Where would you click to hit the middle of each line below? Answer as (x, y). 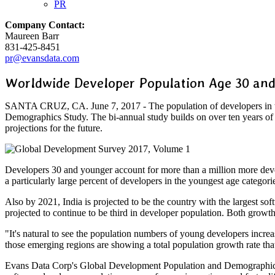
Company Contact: (45, 25)
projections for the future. (54, 128)
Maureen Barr (32, 36)
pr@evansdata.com (42, 58)
